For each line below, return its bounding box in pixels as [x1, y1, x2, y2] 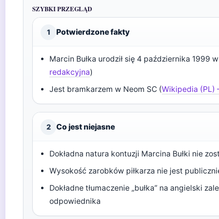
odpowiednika [49, 197, 101, 206]
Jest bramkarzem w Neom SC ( [49, 85, 162, 94]
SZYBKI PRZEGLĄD [32, 4, 92, 13]
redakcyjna [49, 67, 90, 77]
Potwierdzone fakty [56, 27, 130, 37]
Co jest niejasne [56, 122, 115, 131]
